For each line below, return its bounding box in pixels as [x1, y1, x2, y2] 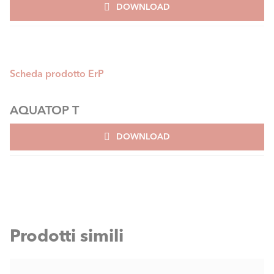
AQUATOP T [10, 102, 79, 117]
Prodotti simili [10, 224, 124, 246]
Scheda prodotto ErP [10, 67, 104, 80]
